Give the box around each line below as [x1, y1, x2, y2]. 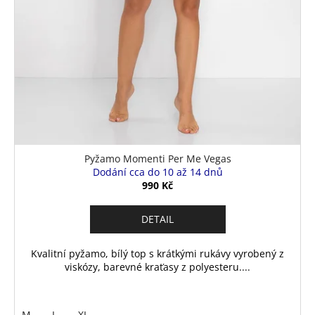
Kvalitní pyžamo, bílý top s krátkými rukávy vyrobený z [31, 246, 284, 260]
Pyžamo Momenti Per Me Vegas [84, 151, 231, 165]
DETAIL [141, 212, 174, 226]
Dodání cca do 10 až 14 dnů [92, 165, 223, 179]
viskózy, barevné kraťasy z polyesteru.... [65, 259, 250, 274]
